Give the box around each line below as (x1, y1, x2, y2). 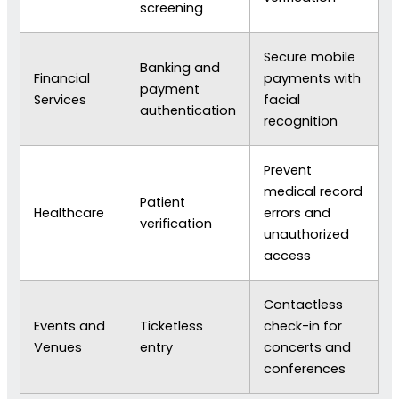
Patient (140, 192, 186, 211)
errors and (264, 203, 331, 222)
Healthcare (34, 203, 105, 222)
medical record (264, 182, 363, 200)
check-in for (264, 316, 343, 335)
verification (140, 214, 213, 232)
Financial (34, 69, 91, 87)
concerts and (264, 338, 352, 356)
